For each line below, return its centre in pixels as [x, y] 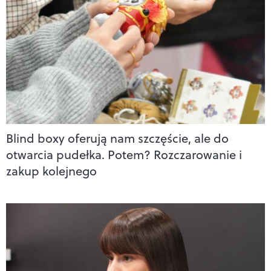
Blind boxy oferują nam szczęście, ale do [117, 139]
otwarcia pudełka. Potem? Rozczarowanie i [124, 155]
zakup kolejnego [51, 171]
